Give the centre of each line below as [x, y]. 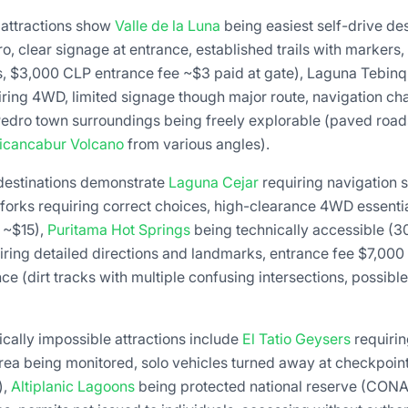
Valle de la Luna [168, 26]
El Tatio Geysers [296, 339]
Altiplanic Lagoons [73, 387]
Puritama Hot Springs [119, 230]
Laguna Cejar [214, 183]
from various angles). [197, 144]
